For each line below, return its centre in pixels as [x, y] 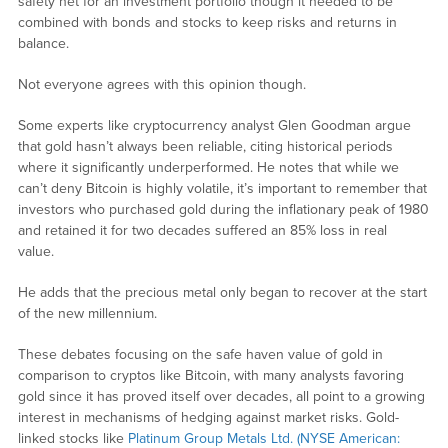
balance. [43, 43]
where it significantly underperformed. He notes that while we [208, 167]
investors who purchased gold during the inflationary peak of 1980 [223, 209]
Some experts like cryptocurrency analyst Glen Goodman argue [214, 125]
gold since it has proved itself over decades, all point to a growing [221, 396]
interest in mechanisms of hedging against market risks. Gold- [208, 417]
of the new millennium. [87, 313]
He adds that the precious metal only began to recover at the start [222, 292]
